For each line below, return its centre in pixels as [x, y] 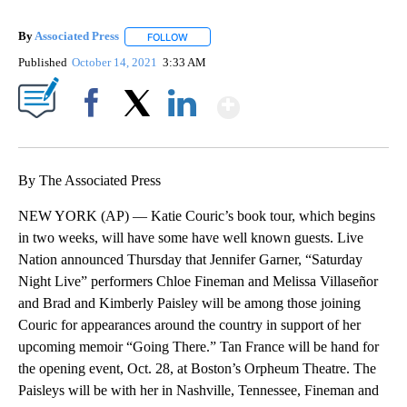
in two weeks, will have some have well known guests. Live [191, 237]
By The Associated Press [89, 180]
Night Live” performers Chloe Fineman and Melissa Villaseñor [198, 281]
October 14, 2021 [116, 62]
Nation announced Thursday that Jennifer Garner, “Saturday [190, 259]
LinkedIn [182, 134]
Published [43, 62]
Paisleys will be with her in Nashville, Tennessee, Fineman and [199, 390]
